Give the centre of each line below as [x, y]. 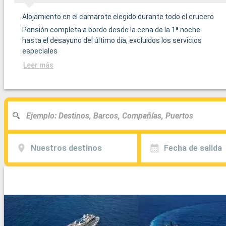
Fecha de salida [193, 148]
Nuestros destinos [66, 148]
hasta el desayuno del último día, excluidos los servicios [112, 41]
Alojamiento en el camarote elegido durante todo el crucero [118, 17]
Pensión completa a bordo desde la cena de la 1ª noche [111, 30]
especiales [40, 51]
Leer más [38, 65]
